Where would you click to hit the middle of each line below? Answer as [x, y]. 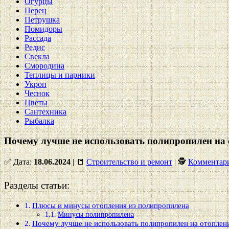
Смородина [44, 66]
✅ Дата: [19, 162]
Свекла [37, 56]
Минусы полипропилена [96, 214]
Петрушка [42, 20]
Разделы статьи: [37, 185]
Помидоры [43, 29]
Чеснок [37, 93]
